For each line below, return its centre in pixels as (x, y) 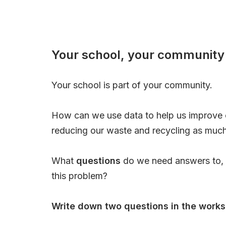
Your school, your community (138, 54)
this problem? (79, 176)
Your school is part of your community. (132, 85)
